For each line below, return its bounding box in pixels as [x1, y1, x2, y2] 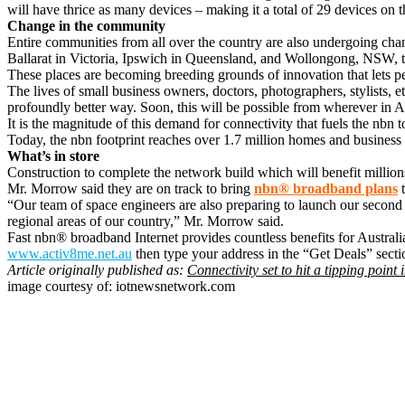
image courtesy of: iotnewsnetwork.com [7, 278, 235, 294]
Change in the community [7, 17, 165, 33]
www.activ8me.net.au [7, 245, 132, 261]
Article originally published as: [7, 261, 187, 278]
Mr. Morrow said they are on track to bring [7, 180, 254, 196]
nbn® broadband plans [254, 180, 398, 196]
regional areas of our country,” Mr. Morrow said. [7, 212, 284, 229]
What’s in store [7, 147, 99, 164]
